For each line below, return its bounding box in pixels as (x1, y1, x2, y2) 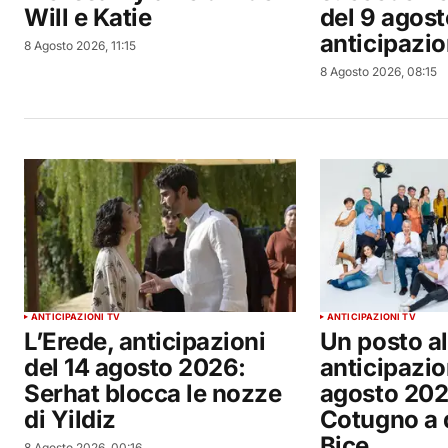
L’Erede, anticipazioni (24, 327, 266, 357)
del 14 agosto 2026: (24, 353, 246, 383)
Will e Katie (24, 3, 152, 33)
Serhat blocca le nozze (24, 379, 282, 409)
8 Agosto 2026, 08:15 (319, 64, 437, 80)
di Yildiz (24, 405, 116, 435)
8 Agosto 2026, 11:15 (24, 38, 136, 54)
